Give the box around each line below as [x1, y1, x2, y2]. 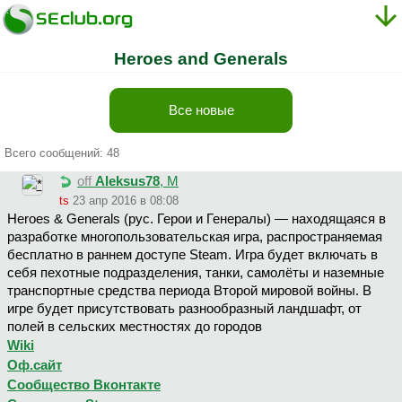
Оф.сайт [7, 358, 62, 373]
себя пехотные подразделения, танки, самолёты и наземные [7, 266, 384, 281]
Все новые [168, 102, 234, 118]
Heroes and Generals [114, 49, 288, 68]
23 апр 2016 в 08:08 [73, 194, 179, 208]
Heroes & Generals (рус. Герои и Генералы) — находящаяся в [7, 212, 386, 227]
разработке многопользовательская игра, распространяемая [7, 230, 382, 245]
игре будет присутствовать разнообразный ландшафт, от [7, 301, 362, 317]
